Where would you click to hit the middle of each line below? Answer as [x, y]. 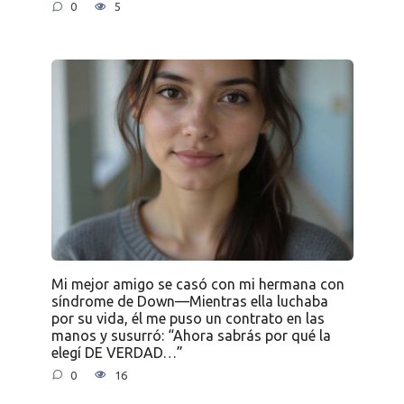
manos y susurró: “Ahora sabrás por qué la [191, 335]
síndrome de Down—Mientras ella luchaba [189, 301]
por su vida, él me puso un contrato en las [188, 318]
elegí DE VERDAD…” [117, 352]
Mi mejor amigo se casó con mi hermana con [197, 284]
